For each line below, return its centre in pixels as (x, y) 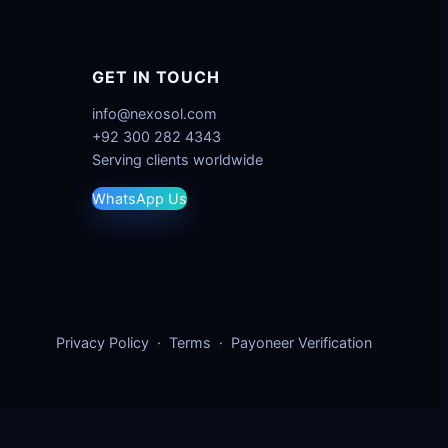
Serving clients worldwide (177, 160)
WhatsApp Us (139, 199)
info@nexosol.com (154, 114)
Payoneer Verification (301, 342)
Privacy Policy (102, 342)
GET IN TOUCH (156, 77)
